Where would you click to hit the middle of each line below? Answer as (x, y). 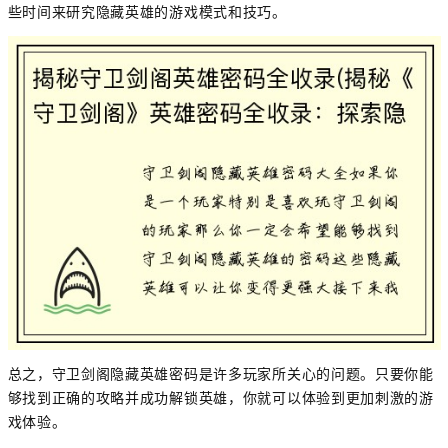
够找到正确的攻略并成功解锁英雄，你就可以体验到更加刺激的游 (220, 397)
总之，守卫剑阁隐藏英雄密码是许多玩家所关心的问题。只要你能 (220, 373)
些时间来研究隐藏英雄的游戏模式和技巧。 (147, 12)
